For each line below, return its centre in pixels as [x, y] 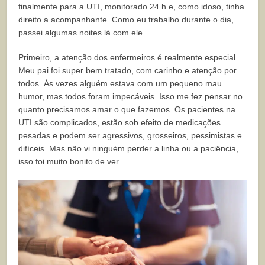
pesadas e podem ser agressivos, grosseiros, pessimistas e [130, 136]
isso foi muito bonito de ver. [70, 162]
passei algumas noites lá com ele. [82, 33]
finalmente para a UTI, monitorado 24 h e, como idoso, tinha [132, 7]
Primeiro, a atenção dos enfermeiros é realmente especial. [128, 58]
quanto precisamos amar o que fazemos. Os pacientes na [127, 110]
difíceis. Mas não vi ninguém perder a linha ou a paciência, [129, 149]
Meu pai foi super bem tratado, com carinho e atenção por [128, 71]
